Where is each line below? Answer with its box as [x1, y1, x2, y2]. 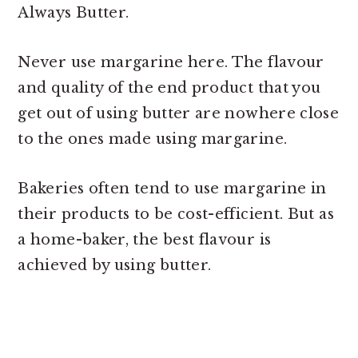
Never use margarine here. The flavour [18, 53, 324, 71]
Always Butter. [18, 3, 129, 22]
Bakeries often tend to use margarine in [18, 179, 327, 197]
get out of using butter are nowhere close [18, 104, 340, 122]
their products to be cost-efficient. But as [18, 205, 334, 223]
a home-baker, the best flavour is [18, 230, 272, 249]
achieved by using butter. [18, 256, 212, 274]
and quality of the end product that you [18, 78, 321, 97]
